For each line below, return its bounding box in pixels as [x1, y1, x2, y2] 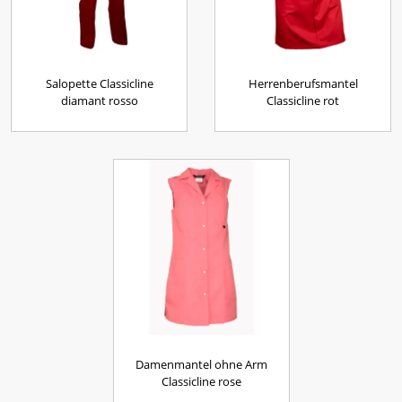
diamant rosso [60, 92, 138, 109]
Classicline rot [267, 92, 339, 109]
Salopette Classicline [45, 75, 153, 92]
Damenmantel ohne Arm [135, 356, 267, 372]
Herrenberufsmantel [248, 75, 358, 92]
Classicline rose [161, 373, 241, 389]
